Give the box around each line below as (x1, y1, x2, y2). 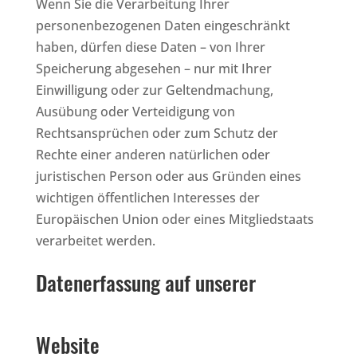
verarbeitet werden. (35, 231, 155, 249)
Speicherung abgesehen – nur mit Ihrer (35, 59, 272, 77)
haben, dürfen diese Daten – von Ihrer (35, 37, 265, 56)
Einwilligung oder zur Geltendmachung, (35, 80, 273, 99)
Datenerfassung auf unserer (35, 266, 256, 298)
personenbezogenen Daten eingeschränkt (35, 16, 290, 34)
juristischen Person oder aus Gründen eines (35, 167, 301, 185)
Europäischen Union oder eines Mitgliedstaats (35, 210, 314, 228)
